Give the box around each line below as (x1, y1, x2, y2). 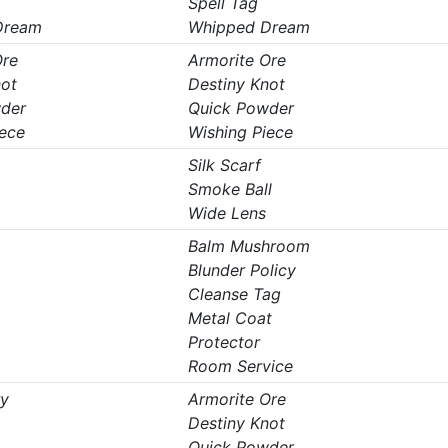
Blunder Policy (187, 260, 296, 280)
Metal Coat (187, 308, 272, 328)
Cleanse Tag (187, 284, 281, 304)
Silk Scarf (187, 155, 261, 175)
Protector (187, 332, 260, 352)
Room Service (187, 356, 293, 376)
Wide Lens (187, 203, 266, 223)
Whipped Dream (187, 17, 310, 37)
